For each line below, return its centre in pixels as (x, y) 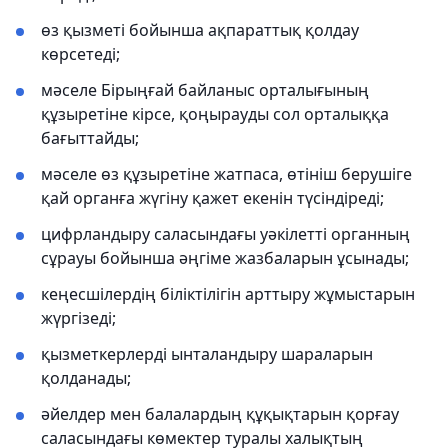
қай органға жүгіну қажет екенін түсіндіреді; (212, 198)
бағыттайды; (90, 138)
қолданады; (86, 378)
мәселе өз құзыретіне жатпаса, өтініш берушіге (226, 174)
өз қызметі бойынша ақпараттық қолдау (200, 30)
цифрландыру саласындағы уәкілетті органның (225, 234)
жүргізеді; (78, 318)
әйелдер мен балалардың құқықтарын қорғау (220, 414)
